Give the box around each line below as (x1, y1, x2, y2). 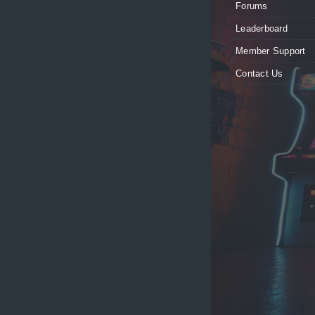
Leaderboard (236, 23, 288, 34)
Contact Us (236, 68, 283, 79)
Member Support (236, 46, 306, 56)
